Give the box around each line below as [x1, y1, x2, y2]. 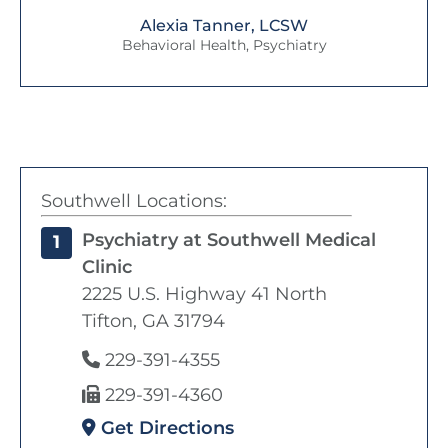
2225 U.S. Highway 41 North [82, 282, 327, 305]
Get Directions [96, 416, 234, 439]
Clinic [82, 255, 132, 278]
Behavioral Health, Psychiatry [121, 35, 327, 54]
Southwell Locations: [41, 189, 227, 212]
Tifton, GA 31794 [82, 309, 225, 332]
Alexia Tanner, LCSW [140, 15, 308, 35]
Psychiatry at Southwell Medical [82, 228, 376, 251]
